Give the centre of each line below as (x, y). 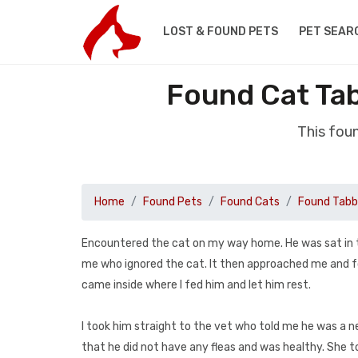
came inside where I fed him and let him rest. (196, 285)
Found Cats (250, 202)
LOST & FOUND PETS (220, 32)
